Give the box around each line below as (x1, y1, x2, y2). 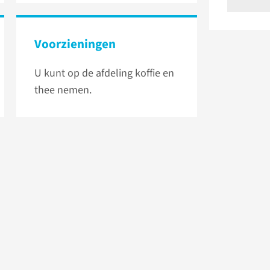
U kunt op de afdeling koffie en (34, 66, 174, 81)
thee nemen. (34, 83, 94, 98)
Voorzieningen (34, 35, 116, 54)
